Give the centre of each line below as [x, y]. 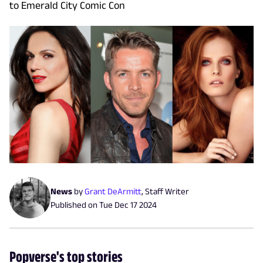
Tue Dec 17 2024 [128, 205]
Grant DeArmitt [113, 191]
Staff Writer [167, 191]
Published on [75, 205]
